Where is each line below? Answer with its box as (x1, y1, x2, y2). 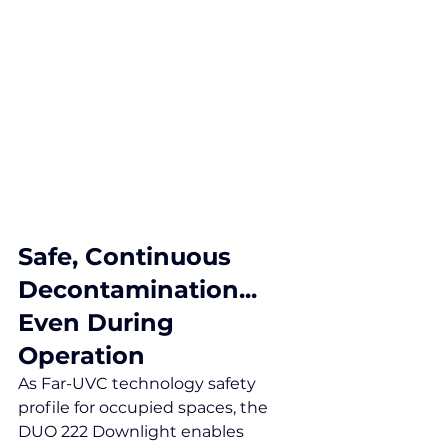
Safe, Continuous (18, 242, 238, 271)
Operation (18, 341, 145, 370)
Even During (18, 308, 181, 337)
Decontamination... (18, 275, 257, 304)
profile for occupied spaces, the (18, 398, 272, 417)
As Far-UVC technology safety (18, 374, 260, 393)
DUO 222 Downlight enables (18, 422, 248, 441)
